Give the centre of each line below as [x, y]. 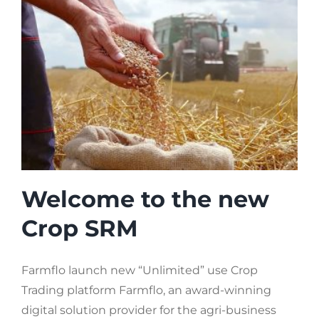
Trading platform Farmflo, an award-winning [146, 290]
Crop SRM [80, 228]
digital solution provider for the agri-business [149, 310]
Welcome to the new [145, 199]
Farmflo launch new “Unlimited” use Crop [140, 270]
